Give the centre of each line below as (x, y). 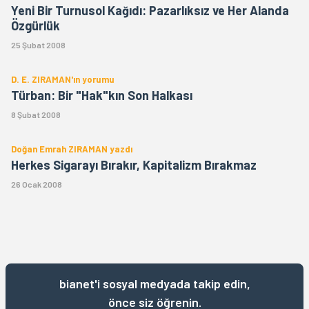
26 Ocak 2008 (37, 184)
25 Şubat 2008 (38, 45)
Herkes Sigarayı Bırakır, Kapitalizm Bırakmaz (134, 165)
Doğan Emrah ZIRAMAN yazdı (72, 149)
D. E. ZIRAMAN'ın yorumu (63, 79)
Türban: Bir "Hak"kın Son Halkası (102, 95)
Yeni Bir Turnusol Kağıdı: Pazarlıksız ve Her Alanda (150, 10)
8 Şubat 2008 (36, 114)
